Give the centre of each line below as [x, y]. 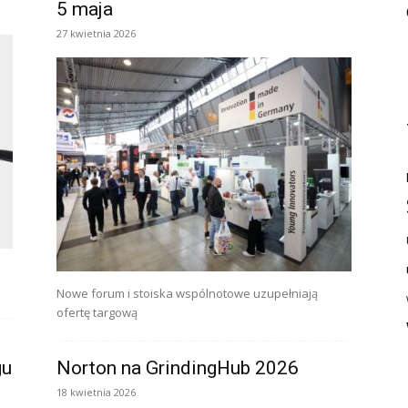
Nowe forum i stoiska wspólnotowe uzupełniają [187, 293]
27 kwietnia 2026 [96, 33]
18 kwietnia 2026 [96, 392]
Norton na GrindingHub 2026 [178, 368]
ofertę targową [97, 312]
